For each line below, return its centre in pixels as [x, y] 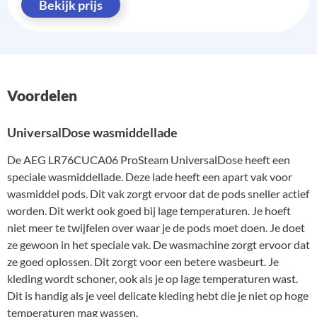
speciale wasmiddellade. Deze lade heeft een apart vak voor [150, 177]
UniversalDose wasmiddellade [92, 133]
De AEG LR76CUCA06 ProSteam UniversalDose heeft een [149, 160]
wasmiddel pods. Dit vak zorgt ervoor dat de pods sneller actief [158, 194]
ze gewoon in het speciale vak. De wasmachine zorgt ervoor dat [158, 245]
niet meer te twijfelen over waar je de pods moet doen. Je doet [156, 228]
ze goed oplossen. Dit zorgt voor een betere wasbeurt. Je [143, 262]
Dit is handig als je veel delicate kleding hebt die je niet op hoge [158, 296]
